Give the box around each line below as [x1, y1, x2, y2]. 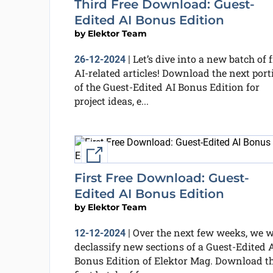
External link [104, 150, 158, 160]
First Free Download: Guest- [74, 171, 249, 185]
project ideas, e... [74, 94, 149, 107]
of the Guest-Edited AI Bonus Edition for [74, 80, 260, 93]
